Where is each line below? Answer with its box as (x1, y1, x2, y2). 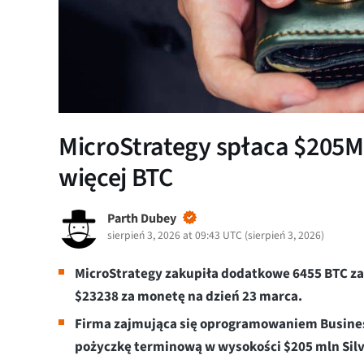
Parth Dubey (107, 209, 176, 227)
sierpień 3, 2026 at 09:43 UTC (107, 227, 242, 243)
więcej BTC (58, 158, 173, 197)
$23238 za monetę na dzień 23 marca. (75, 286, 305, 306)
